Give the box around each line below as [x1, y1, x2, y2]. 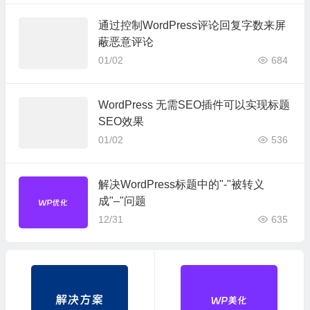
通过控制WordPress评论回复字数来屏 [98, 19, 286, 32]
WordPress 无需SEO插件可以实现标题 [98, 99, 290, 111]
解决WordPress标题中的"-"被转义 [98, 179, 264, 191]
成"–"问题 [98, 195, 146, 208]
